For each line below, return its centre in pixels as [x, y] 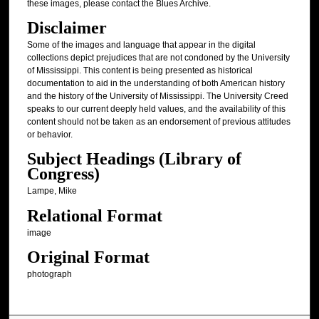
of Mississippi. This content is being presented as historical [140, 70]
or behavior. [49, 134]
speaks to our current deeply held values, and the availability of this [156, 109]
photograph [49, 274]
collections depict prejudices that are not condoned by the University [158, 57]
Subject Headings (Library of [134, 159]
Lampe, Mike [52, 191]
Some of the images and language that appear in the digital [141, 45]
